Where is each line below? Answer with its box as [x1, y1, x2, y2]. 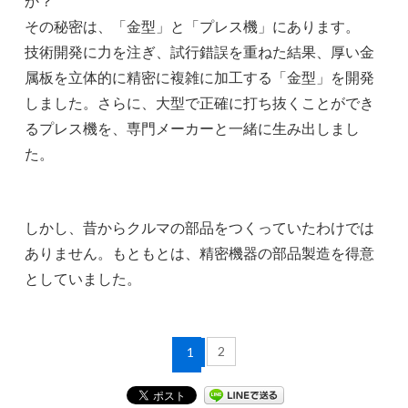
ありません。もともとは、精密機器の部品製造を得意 [25, 244, 375, 262]
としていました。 [25, 270, 142, 288]
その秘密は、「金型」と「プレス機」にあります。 [25, 17, 361, 36]
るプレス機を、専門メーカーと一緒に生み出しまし [25, 119, 361, 138]
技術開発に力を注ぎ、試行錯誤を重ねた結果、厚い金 [25, 43, 375, 61]
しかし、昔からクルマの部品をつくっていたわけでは [25, 219, 375, 237]
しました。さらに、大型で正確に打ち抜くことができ [25, 94, 375, 112]
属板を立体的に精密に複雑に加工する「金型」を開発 [25, 68, 375, 87]
